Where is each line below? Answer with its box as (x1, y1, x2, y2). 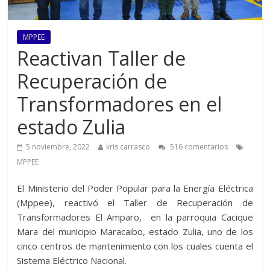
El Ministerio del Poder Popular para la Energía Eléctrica (17, 181, 253, 194)
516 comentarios (168, 141, 228, 152)
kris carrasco (106, 141, 151, 152)
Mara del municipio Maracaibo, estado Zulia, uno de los (17, 225, 253, 237)
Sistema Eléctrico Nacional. (17, 254, 127, 266)
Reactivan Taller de (17, 45, 186, 71)
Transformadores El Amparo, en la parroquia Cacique (17, 210, 253, 223)
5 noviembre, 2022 (26, 141, 90, 152)
